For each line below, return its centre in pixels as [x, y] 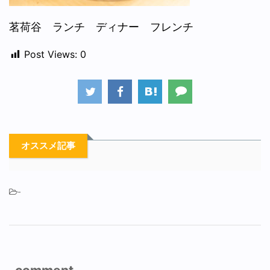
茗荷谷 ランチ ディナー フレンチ [101, 27]
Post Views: [51, 54]
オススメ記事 [48, 145]
